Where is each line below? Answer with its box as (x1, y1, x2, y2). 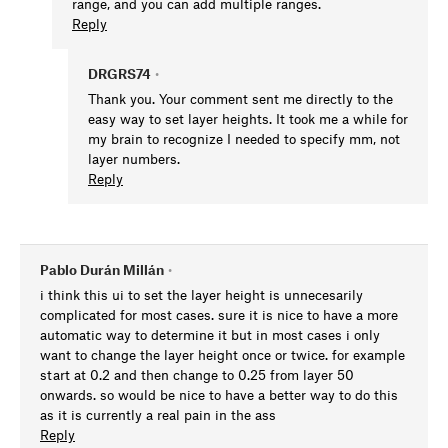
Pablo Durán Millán (40, 261, 164, 279)
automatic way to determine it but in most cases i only (40, 326, 380, 344)
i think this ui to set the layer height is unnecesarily (40, 286, 363, 304)
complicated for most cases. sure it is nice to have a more (40, 306, 398, 324)
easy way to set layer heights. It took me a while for (88, 110, 408, 128)
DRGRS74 (88, 65, 151, 83)
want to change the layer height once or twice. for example (40, 346, 405, 364)
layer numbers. (88, 150, 180, 168)
